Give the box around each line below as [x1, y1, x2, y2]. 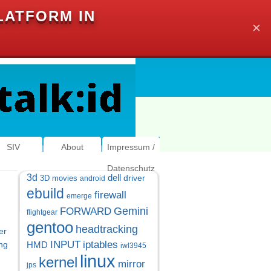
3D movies [39, 174, 77, 183]
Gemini [113, 205, 148, 217]
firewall [94, 189, 126, 201]
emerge [66, 192, 92, 200]
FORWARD [59, 206, 111, 217]
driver [123, 173, 145, 183]
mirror [117, 258, 145, 270]
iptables [82, 239, 118, 250]
